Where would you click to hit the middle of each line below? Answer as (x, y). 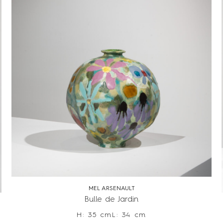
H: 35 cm (94, 215)
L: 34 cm (129, 215)
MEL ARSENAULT (111, 188)
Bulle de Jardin (111, 199)
